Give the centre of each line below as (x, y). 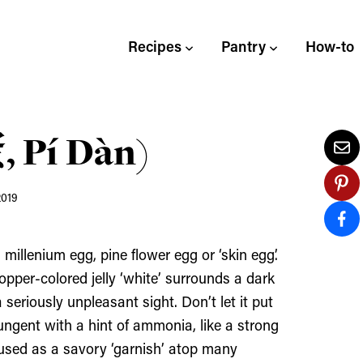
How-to (330, 48)
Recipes (155, 48)
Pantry (243, 48)
